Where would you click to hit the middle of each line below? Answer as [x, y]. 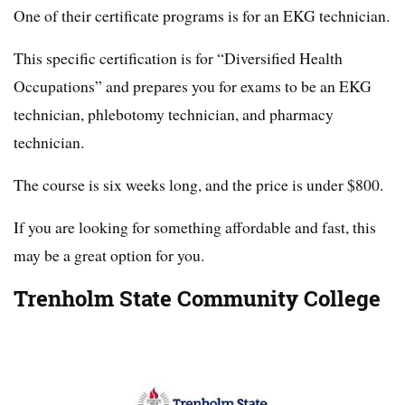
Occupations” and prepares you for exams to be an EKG [193, 86]
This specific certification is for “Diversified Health [178, 58]
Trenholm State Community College [197, 299]
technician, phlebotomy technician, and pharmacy [174, 114]
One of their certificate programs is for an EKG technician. [202, 16]
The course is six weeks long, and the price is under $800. [198, 185]
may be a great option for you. [109, 255]
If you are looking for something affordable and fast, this [195, 227]
